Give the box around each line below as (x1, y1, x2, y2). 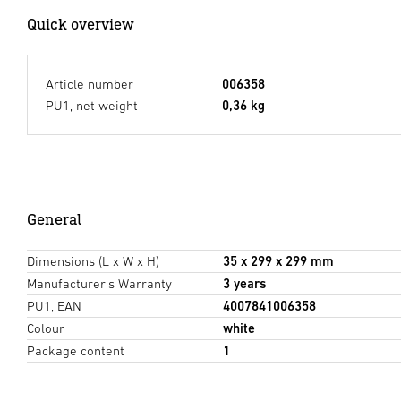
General (27, 209, 81, 229)
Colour (27, 320, 64, 337)
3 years (222, 276, 266, 292)
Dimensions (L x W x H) (27, 253, 159, 269)
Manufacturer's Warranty (27, 276, 172, 292)
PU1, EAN (27, 298, 81, 314)
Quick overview (27, 14, 134, 34)
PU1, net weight (46, 98, 138, 114)
